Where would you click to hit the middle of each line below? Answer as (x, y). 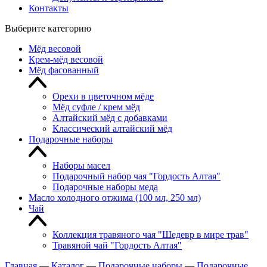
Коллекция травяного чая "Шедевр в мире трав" (150, 235)
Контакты (49, 8)
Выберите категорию (48, 28)
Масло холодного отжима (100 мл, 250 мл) (115, 198)
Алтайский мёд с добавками (110, 118)
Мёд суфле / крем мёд (96, 107)
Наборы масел (81, 165)
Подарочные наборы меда (105, 187)
